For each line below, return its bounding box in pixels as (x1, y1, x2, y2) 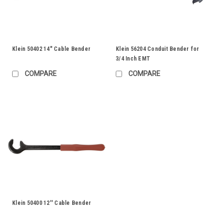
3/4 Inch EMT (116, 55, 150, 62)
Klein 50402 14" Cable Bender (12, 45, 91, 52)
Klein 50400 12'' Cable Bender (12, 199, 92, 206)
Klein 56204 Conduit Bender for (116, 45, 200, 52)
